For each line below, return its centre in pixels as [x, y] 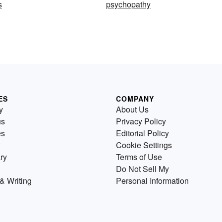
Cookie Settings [144, 145]
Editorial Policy [142, 133]
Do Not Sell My [142, 169]
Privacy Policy [141, 121]
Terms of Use [139, 157]
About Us [132, 109]
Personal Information [152, 181]
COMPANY [135, 99]
